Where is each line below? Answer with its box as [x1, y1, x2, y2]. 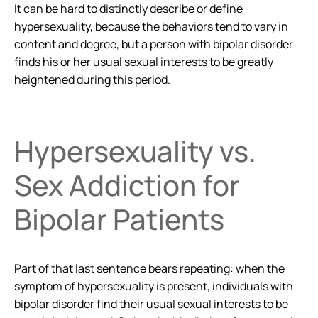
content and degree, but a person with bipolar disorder [14, 36, 293, 53]
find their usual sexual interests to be [97, 295, 288, 312]
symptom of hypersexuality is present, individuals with [14, 278, 293, 294]
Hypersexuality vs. [14, 131, 256, 170]
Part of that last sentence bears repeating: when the [14, 260, 285, 276]
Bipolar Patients [14, 199, 224, 238]
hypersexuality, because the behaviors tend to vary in [14, 18, 288, 35]
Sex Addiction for [14, 165, 240, 204]
